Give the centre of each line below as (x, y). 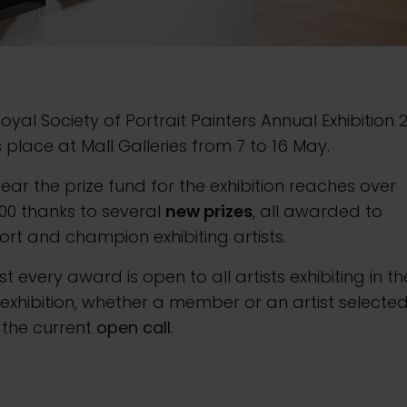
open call (134, 328)
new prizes (209, 211)
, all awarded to (318, 211)
